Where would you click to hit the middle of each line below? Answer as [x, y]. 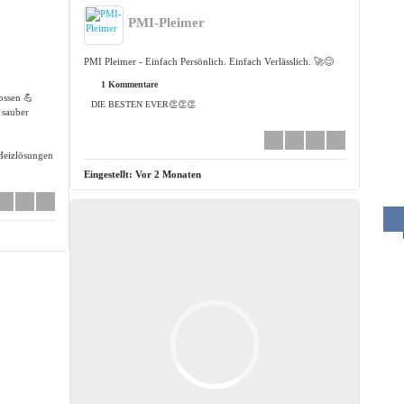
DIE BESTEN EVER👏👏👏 [144, 105]
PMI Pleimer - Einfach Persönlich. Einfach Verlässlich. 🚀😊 [209, 62]
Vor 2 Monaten [169, 174]
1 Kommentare [129, 85]
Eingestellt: [110, 174]
